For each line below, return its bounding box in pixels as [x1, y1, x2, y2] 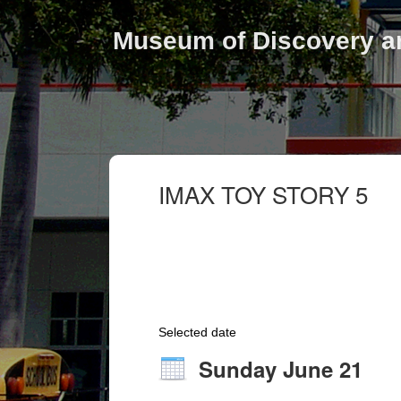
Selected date [158, 325, 236, 339]
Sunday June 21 [199, 354, 363, 384]
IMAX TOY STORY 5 [158, 177, 368, 210]
